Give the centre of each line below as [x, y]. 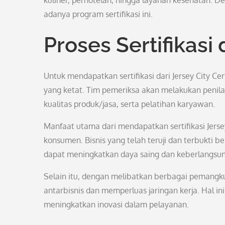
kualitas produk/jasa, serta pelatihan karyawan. [129, 104]
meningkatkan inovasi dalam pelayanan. [116, 204]
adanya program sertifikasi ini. [98, 14]
